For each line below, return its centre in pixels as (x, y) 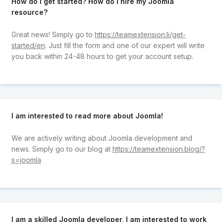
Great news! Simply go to (53, 34)
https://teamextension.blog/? (159, 149)
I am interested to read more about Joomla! (87, 116)
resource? (29, 12)
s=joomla (26, 160)
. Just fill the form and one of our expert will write (125, 45)
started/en (28, 45)
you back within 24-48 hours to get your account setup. (102, 56)
